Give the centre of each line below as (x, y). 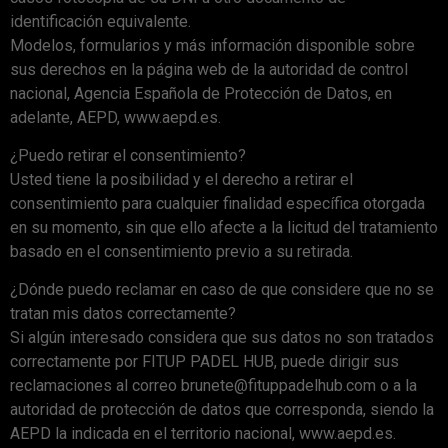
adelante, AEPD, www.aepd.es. (115, 117)
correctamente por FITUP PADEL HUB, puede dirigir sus (204, 362)
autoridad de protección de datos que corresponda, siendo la (222, 410)
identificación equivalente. (100, 21)
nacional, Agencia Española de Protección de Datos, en (201, 93)
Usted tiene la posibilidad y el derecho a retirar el (181, 179)
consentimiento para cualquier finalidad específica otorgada (217, 203)
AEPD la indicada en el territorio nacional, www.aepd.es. (203, 434)
